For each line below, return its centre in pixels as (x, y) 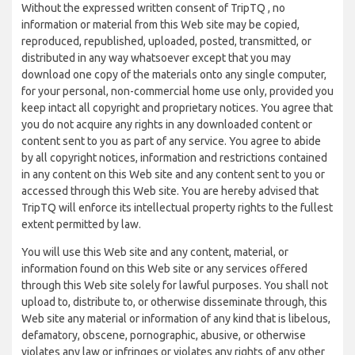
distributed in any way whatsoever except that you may (156, 58)
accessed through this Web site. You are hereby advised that (170, 191)
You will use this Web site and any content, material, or (155, 252)
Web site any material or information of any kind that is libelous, (176, 319)
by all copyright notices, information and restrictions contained (174, 158)
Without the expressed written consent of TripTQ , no (153, 8)
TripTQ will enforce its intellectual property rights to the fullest (177, 208)
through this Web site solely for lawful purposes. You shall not (175, 285)
